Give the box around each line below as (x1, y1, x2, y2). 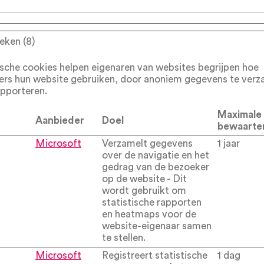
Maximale (217, 110, 262, 120)
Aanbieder (35, 115, 84, 126)
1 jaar (217, 138, 240, 148)
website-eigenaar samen (102, 221, 212, 231)
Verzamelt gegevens (102, 138, 193, 148)
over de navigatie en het (102, 150, 209, 160)
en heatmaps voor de (102, 209, 196, 219)
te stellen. (102, 233, 146, 243)
